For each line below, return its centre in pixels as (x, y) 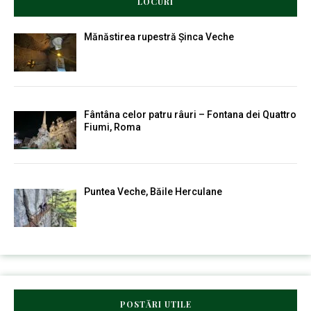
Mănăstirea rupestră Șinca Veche (159, 37)
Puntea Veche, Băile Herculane (153, 192)
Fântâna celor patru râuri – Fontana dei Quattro (190, 114)
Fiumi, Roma (112, 127)
